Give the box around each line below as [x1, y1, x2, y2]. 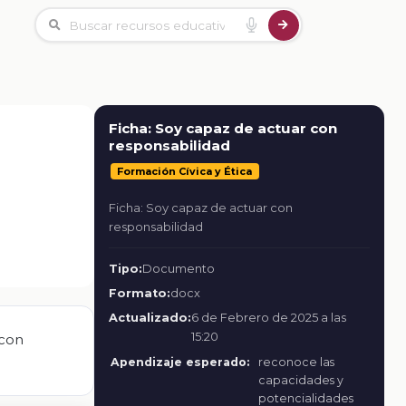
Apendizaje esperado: [110, 355, 249, 370]
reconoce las [257, 355, 334, 370]
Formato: [109, 285, 170, 300]
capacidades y [257, 373, 343, 388]
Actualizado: [109, 310, 191, 324]
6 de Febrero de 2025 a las [191, 310, 346, 324]
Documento [142, 262, 215, 276]
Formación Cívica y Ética [117, 165, 253, 179]
